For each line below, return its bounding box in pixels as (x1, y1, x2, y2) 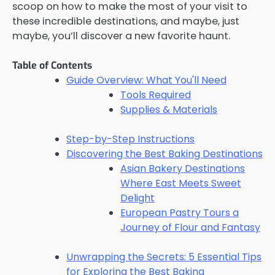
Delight (120, 191, 155, 206)
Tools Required (120, 88, 191, 103)
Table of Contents (12, 59, 92, 72)
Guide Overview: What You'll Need (66, 73, 227, 88)
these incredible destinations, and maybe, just (12, 14, 239, 29)
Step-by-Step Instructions (66, 132, 195, 147)
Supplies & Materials (120, 103, 217, 117)
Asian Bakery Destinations (120, 161, 245, 176)
